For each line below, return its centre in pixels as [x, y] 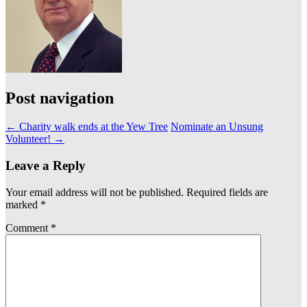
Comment [28, 228]
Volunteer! [29, 139]
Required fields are [227, 192]
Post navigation [60, 98]
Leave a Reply [46, 166]
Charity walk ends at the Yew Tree [92, 127]
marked [23, 204]
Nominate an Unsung [217, 127]
